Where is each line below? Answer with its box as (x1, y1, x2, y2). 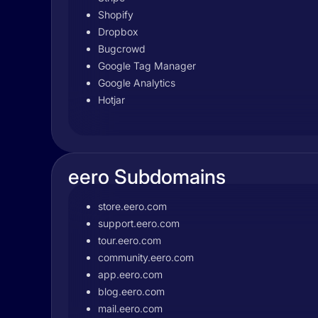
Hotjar (98, 94, 125, 106)
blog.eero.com (98, 285, 165, 297)
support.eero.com (98, 217, 180, 229)
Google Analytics (98, 77, 175, 89)
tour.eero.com (98, 234, 161, 246)
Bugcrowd (98, 43, 146, 55)
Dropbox (98, 26, 138, 38)
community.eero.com (98, 251, 194, 263)
